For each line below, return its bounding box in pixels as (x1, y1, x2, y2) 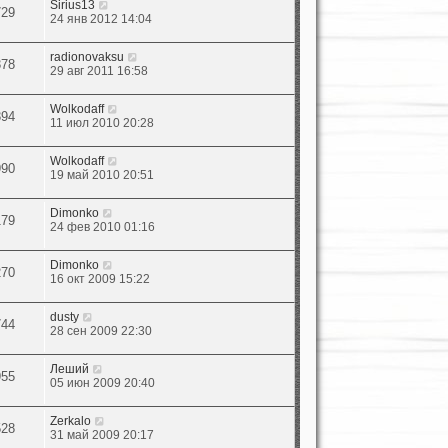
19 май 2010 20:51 (50, 167, 155, 182)
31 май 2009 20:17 (50, 427, 155, 442)
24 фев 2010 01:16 (50, 219, 156, 234)
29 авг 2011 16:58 (50, 63, 149, 78)
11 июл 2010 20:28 (50, 115, 155, 130)
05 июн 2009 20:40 (50, 375, 156, 390)
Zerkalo (50, 413, 92, 428)
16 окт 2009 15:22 (50, 271, 151, 286)
